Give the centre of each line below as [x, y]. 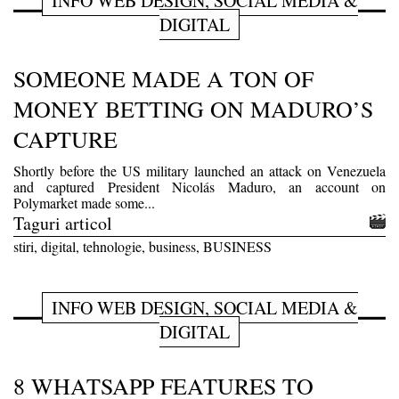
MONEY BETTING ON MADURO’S [193, 108]
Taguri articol [63, 223]
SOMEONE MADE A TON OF [163, 78]
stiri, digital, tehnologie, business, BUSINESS [142, 246]
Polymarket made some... [84, 202]
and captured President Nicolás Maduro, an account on [199, 186]
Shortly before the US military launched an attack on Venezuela [199, 170]
